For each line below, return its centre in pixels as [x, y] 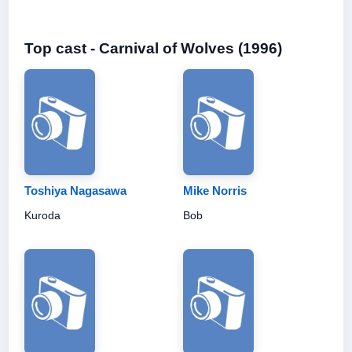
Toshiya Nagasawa [75, 190]
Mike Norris [215, 190]
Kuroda [42, 215]
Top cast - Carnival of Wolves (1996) [153, 48]
